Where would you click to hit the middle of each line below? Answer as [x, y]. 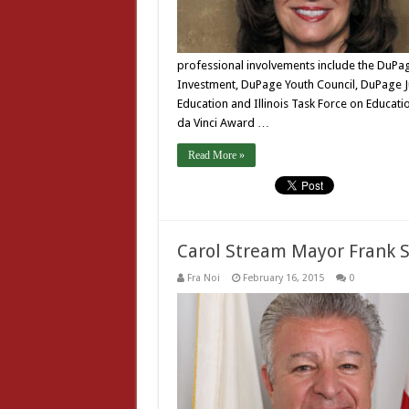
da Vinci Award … [223, 123]
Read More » [216, 155]
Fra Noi [203, 278]
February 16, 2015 [283, 278]
